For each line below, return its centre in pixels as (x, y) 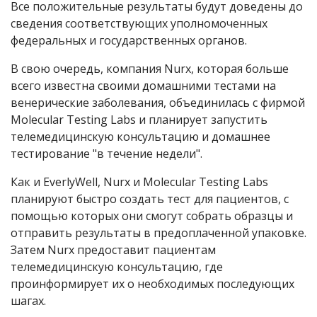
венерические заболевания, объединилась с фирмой (158, 103)
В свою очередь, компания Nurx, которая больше (150, 69)
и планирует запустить (202, 120)
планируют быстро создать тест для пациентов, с (150, 199)
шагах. (28, 301)
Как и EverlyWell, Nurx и (77, 182)
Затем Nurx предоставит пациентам (113, 250)
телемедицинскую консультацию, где (117, 267)
